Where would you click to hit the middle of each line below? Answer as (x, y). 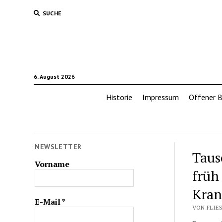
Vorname (52, 164)
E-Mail (49, 201)
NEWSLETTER (58, 147)
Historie (119, 97)
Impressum (160, 97)
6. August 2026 (54, 77)
